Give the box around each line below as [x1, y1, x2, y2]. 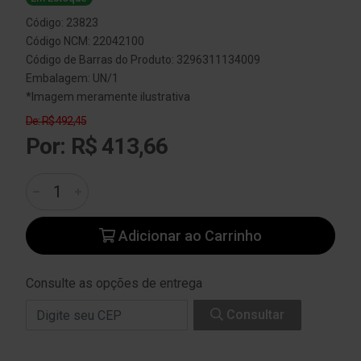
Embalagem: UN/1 [26, 72, 118, 85]
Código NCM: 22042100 [26, 35, 144, 48]
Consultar [223, 307, 284, 322]
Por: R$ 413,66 [26, 133, 168, 160]
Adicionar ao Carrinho [115, 227, 262, 244]
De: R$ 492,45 [26, 114, 87, 127]
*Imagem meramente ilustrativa [26, 90, 190, 103]
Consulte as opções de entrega [26, 276, 202, 291]
